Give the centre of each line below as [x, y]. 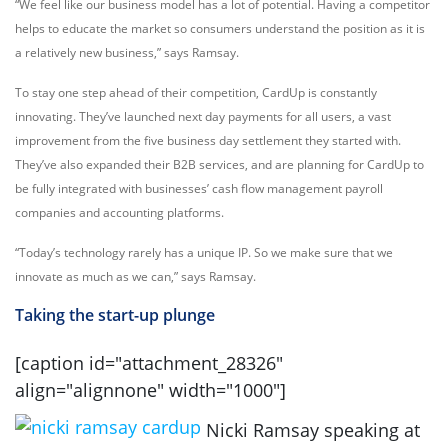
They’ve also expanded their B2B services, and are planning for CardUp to [219, 164]
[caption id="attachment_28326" [149, 363]
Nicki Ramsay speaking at [310, 430]
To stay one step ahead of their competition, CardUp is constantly [196, 92]
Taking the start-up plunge [115, 315]
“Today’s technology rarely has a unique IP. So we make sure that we [204, 252]
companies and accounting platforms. [119, 212]
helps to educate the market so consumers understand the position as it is [220, 28]
